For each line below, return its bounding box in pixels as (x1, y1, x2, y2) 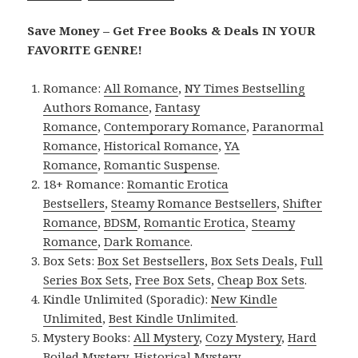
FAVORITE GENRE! (27, 42, 143, 58)
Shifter (283, 195, 323, 212)
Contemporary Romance (104, 118, 247, 135)
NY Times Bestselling (185, 80, 306, 97)
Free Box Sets (135, 272, 212, 288)
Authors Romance (43, 99, 149, 116)
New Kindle (211, 291, 278, 308)
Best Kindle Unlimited (109, 310, 237, 327)
